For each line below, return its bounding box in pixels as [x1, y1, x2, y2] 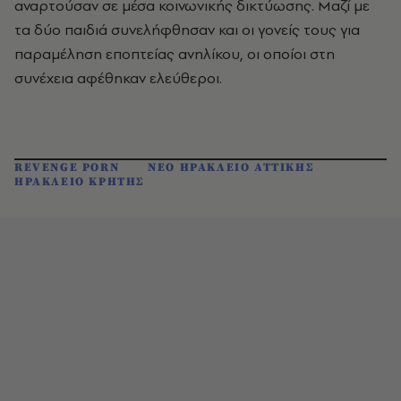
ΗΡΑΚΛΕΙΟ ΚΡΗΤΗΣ [14, 175, 144, 189]
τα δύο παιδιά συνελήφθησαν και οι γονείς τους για [14, 20, 360, 39]
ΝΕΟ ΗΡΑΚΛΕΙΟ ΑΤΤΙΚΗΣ [148, 160, 314, 175]
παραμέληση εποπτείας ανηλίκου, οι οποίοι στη [14, 44, 335, 64]
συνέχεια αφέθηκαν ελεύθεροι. [14, 68, 222, 88]
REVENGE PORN [14, 160, 120, 175]
